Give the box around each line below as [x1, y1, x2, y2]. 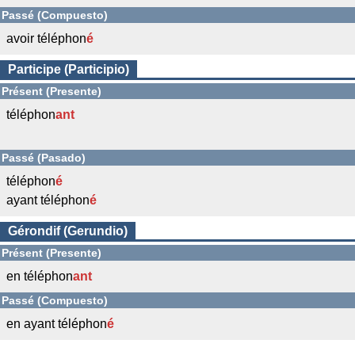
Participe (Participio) [8, 63, 129, 76]
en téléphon [6, 269, 73, 283]
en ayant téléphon [6, 317, 107, 330]
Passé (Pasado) [2, 151, 86, 164]
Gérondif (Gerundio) [8, 224, 128, 238]
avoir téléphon [6, 32, 86, 45]
